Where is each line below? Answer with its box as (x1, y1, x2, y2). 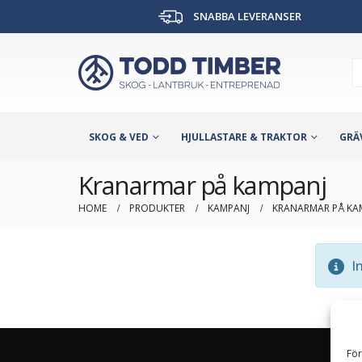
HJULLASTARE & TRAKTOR (181, 129, 307, 144)
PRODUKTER (129, 200, 185, 215)
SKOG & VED (89, 129, 149, 144)
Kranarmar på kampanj (78, 167, 326, 202)
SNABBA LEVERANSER (191, 9, 301, 23)
